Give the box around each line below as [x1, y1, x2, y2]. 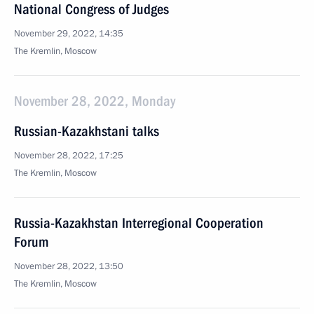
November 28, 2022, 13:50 [14, 260, 123, 273]
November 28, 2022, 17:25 [14, 149, 123, 162]
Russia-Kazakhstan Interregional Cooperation [14, 214, 264, 231]
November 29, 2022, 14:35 [14, 27, 123, 40]
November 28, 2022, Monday [14, 93, 175, 109]
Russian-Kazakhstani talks [14, 123, 159, 139]
